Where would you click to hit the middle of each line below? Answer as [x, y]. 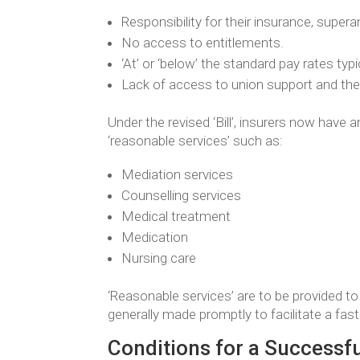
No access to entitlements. [203, 43]
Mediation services [178, 175]
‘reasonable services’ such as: [196, 141]
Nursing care [159, 258]
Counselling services [182, 196]
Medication [155, 237]
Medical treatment [176, 217]
